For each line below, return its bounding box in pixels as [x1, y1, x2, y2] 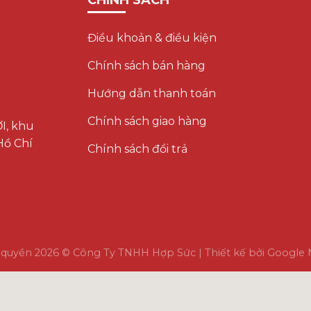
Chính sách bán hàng [87, 58, 206, 72]
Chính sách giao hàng [87, 114, 208, 128]
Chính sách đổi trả [87, 142, 188, 155]
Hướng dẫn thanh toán [87, 86, 217, 100]
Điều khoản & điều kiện [87, 31, 217, 44]
